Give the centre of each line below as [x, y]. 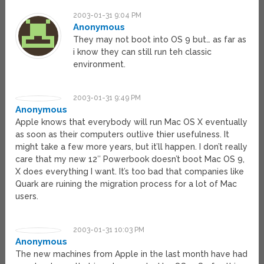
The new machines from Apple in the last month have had [132, 254]
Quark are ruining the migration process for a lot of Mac [126, 184]
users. [27, 197]
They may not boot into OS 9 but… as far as [160, 40]
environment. [100, 65]
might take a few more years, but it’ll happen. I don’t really [132, 147]
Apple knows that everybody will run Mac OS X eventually [132, 122]
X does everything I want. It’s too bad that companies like [130, 172]
